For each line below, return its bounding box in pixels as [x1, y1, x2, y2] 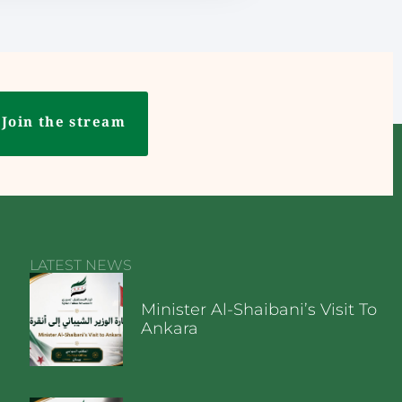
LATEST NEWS [30, 257, 133, 275]
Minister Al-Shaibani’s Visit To [140, 300, 377, 320]
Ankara [140, 319, 198, 339]
